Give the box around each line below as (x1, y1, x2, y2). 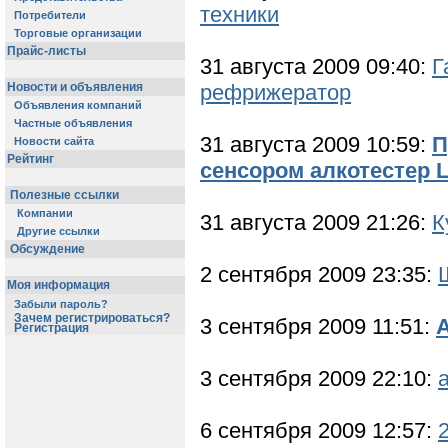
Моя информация (7, 278, 110, 292)
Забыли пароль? (14, 298, 108, 310)
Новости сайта (14, 135, 94, 147)
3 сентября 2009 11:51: (200, 314, 436, 340)
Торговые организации (14, 27, 142, 39)
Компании (14, 207, 76, 219)
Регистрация (14, 321, 89, 335)
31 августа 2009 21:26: (200, 210, 432, 236)
